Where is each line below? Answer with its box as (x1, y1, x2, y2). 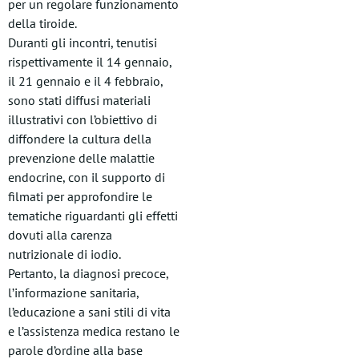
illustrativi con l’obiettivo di (8, 111, 157, 127)
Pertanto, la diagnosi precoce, (8, 265, 168, 281)
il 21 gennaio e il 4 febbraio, (8, 73, 163, 89)
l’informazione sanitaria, (8, 284, 139, 301)
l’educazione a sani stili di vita (8, 304, 171, 320)
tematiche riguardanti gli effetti (8, 208, 178, 224)
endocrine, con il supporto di (8, 169, 165, 185)
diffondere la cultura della (8, 131, 151, 147)
